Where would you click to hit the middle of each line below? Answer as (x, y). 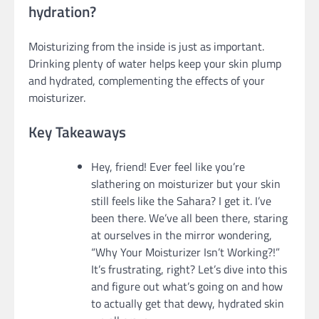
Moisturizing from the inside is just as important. (146, 47)
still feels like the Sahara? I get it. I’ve (181, 200)
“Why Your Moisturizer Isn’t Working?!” (185, 252)
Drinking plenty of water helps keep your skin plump (155, 64)
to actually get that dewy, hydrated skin (188, 303)
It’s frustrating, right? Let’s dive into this (189, 269)
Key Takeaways (77, 131)
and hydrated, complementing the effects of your (147, 81)
